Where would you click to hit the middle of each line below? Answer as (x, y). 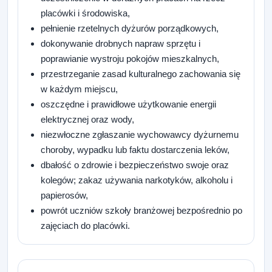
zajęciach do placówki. (86, 225)
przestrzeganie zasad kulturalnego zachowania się (141, 73)
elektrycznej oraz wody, (88, 119)
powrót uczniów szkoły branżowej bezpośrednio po (142, 210)
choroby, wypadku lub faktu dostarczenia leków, (135, 149)
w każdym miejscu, (80, 89)
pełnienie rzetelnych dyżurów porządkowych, (130, 28)
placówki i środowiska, (86, 13)
